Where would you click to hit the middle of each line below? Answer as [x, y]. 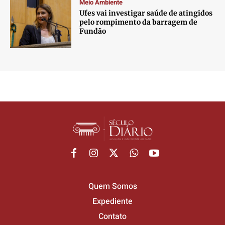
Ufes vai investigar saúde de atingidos [146, 13]
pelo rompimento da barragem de [139, 22]
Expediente [113, 201]
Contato [113, 216]
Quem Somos [113, 186]
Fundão [93, 31]
